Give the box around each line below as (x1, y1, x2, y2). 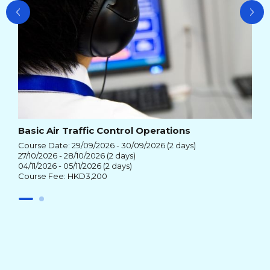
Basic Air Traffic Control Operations (18, 125, 190, 136)
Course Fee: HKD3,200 (18, 171, 107, 181)
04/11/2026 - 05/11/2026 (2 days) (18, 161, 132, 171)
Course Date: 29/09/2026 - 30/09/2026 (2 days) (18, 140, 196, 150)
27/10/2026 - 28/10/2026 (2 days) (18, 151, 136, 160)
